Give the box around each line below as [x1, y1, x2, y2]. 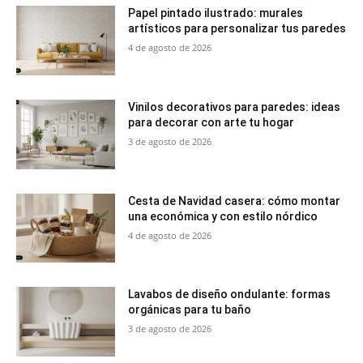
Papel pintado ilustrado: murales [128, 6, 304, 20]
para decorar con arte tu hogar [128, 116, 295, 130]
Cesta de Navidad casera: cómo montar [128, 194, 341, 207]
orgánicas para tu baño [128, 303, 252, 317]
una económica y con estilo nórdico [128, 209, 318, 223]
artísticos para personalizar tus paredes [128, 22, 347, 36]
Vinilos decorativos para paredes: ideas [128, 100, 341, 114]
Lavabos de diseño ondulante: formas [128, 288, 331, 301]
